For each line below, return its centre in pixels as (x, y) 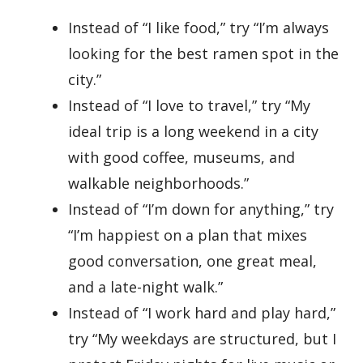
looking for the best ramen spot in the (203, 54)
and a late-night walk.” (145, 287)
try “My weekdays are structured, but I (202, 339)
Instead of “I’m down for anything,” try (201, 209)
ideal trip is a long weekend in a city (193, 132)
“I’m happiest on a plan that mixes (188, 235)
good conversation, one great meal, (192, 261)
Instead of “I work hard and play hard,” (202, 313)
